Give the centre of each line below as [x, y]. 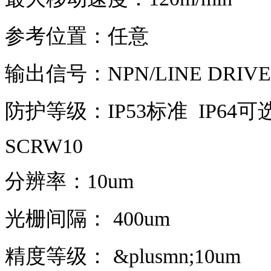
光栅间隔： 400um [90, 219]
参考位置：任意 [77, 36]
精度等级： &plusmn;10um [126, 256]
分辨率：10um [72, 181]
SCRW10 [44, 146]
